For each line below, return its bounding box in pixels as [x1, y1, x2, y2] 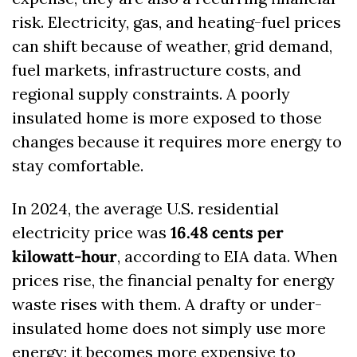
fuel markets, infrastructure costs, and [12, 60, 301, 80]
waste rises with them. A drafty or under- [12, 294, 322, 315]
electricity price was [12, 222, 171, 243]
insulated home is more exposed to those [12, 108, 322, 128]
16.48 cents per [171, 222, 284, 243]
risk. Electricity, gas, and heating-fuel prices [12, 12, 341, 33]
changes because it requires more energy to [12, 131, 342, 152]
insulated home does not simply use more [12, 318, 326, 339]
